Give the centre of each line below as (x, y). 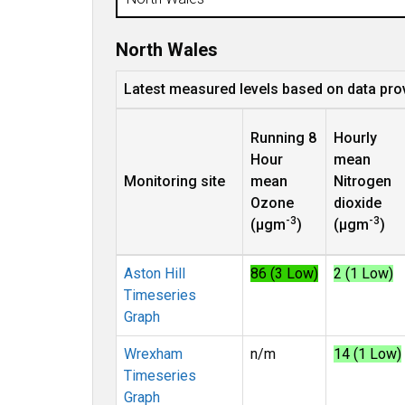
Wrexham (153, 354)
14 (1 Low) (367, 354)
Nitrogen (363, 181)
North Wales (167, 50)
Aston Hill (155, 273)
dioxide (358, 203)
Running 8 (283, 138)
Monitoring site (174, 181)
